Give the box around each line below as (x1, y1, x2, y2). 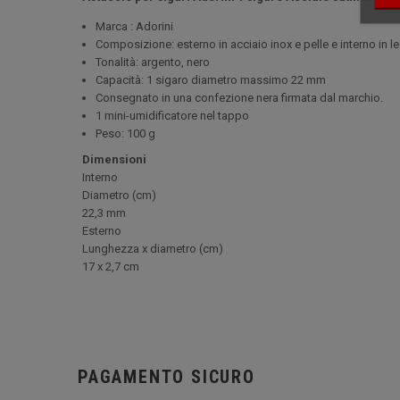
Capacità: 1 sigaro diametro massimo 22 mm (96, 73, 326, 87)
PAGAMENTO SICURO (78, 366, 255, 387)
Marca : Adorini (96, 20, 173, 33)
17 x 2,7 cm (82, 260, 139, 273)
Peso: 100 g (96, 127, 155, 140)
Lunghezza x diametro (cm (82, 242, 219, 255)
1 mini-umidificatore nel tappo (96, 109, 249, 122)
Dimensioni (82, 153, 146, 166)
